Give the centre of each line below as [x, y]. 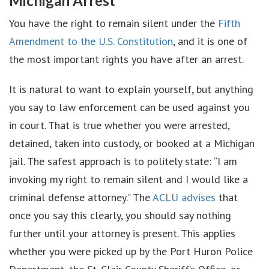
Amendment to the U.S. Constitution [91, 41]
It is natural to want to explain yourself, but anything [131, 89]
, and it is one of [210, 41]
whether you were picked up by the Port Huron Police [131, 251]
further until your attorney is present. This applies [122, 233]
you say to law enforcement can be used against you [129, 107]
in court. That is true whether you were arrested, [119, 125]
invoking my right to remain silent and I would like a [128, 179]
